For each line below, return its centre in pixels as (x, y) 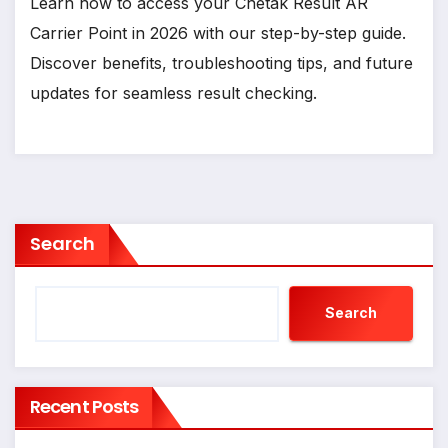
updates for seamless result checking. (173, 92)
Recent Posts (84, 406)
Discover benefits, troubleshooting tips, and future (221, 62)
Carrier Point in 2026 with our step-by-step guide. (218, 32)
